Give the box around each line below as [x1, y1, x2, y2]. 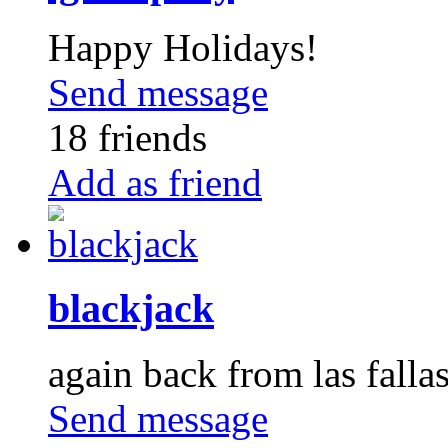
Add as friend [48, 161, 262, 205]
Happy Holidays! [48, 26, 318, 70]
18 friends [48, 116, 207, 160]
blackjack [48, 285, 214, 331]
